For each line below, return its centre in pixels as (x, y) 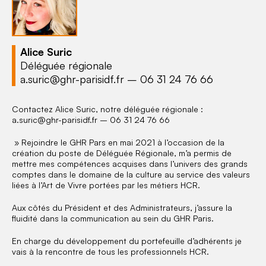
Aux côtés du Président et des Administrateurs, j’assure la (122, 208)
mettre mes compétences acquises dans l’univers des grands (130, 164)
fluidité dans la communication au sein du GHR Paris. (113, 218)
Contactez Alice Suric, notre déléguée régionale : (107, 109)
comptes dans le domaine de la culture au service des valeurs (131, 174)
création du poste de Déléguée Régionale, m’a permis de (122, 153)
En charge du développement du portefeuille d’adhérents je (127, 241)
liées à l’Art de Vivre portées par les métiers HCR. (106, 185)
